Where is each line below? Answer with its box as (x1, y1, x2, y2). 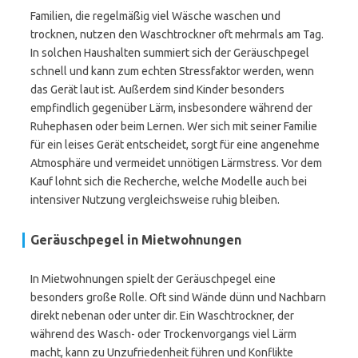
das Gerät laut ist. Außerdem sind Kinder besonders (30, 83, 284, 96)
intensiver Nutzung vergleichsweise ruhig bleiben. (30, 193, 280, 206)
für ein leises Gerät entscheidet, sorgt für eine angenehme (30, 138, 320, 151)
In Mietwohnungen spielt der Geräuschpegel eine (30, 272, 276, 285)
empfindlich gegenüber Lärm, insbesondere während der (30, 101, 312, 114)
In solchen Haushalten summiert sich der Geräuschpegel (30, 46, 309, 59)
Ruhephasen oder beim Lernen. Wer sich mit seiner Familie (30, 120, 317, 133)
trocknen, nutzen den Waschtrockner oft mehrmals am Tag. (30, 28, 324, 41)
